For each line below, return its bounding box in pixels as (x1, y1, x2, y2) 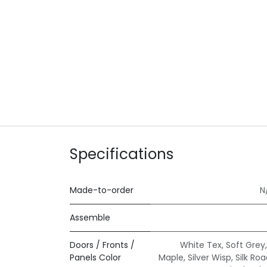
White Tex (180, 239, 222, 252)
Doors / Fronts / (70, 239, 135, 252)
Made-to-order (70, 184, 133, 197)
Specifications (70, 144, 173, 165)
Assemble (70, 212, 110, 224)
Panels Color (70, 252, 121, 264)
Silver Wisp (188, 252, 231, 264)
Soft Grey (226, 239, 265, 252)
